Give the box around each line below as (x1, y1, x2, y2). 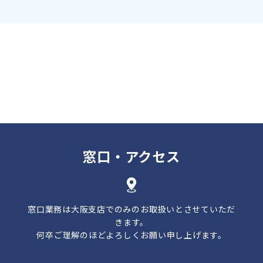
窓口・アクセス (83, 146, 180, 166)
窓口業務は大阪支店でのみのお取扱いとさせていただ (28, 203, 235, 215)
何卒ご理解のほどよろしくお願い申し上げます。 (36, 228, 227, 241)
